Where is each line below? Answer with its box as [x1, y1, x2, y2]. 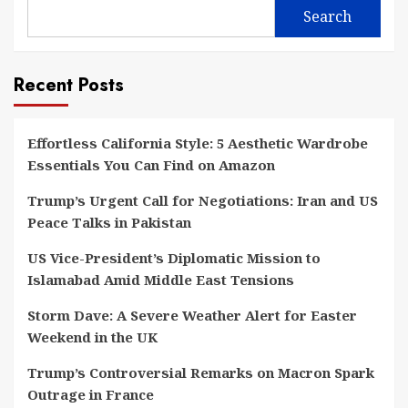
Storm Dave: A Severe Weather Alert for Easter [27, 305, 357, 324]
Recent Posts [14, 71, 124, 98]
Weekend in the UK [27, 327, 158, 346]
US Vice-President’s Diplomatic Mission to [27, 248, 321, 267]
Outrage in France [27, 384, 154, 403]
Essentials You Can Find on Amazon [27, 155, 275, 174]
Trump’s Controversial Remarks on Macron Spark [27, 362, 374, 382]
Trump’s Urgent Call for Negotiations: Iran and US [27, 190, 378, 209]
